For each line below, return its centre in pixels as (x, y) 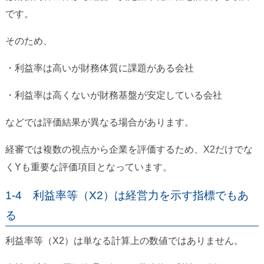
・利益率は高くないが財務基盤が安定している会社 (113, 95)
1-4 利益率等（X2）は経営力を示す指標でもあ (127, 196)
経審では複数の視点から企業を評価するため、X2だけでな (129, 150)
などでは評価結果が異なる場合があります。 (99, 123)
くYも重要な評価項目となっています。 (88, 167)
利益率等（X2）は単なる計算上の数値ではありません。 (124, 241)
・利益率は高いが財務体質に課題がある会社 (99, 68)
